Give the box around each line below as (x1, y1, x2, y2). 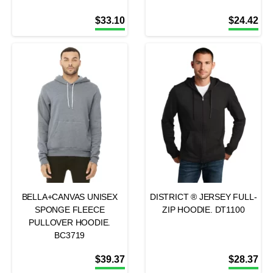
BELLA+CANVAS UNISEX (21, 192, 118, 202)
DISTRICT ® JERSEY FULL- (150, 192, 257, 202)
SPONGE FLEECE (35, 205, 105, 214)
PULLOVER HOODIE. (29, 218, 111, 227)
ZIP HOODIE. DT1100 (162, 205, 245, 214)
